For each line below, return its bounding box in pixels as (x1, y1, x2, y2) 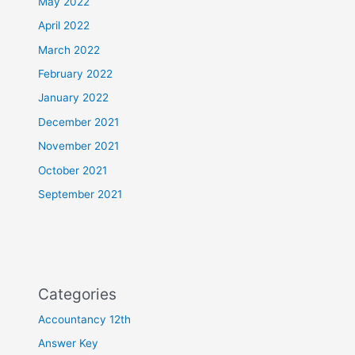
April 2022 (38, 19, 90, 32)
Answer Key (38, 337, 99, 350)
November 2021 (38, 139, 120, 153)
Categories (38, 284, 117, 303)
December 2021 (38, 115, 120, 128)
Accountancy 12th (38, 312, 132, 326)
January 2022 (38, 91, 109, 105)
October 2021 (38, 163, 108, 177)
